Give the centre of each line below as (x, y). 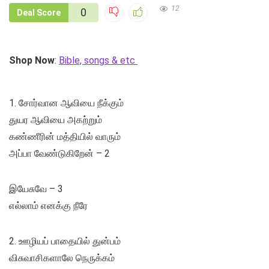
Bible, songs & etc (98, 61)
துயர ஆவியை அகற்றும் (56, 120)
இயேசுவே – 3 (36, 189)
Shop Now (32, 61)
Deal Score (39, 13)
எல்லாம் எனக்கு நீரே (48, 206)
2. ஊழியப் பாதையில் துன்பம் (65, 241)
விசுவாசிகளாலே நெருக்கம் (62, 258)
